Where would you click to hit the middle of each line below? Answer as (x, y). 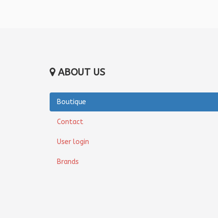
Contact (70, 122)
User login (73, 142)
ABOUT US (82, 73)
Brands (68, 162)
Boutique (72, 102)
